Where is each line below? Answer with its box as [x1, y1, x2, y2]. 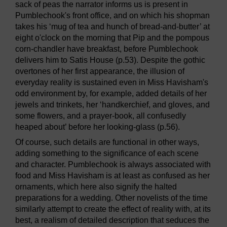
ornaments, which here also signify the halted [15, 182, 177, 192]
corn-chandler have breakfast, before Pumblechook [15, 45, 198, 54]
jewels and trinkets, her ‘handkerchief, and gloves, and [15, 100, 210, 109]
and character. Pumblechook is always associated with [15, 160, 211, 169]
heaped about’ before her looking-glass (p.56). [15, 123, 180, 132]
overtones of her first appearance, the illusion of [15, 67, 184, 76]
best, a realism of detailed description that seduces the [15, 216, 209, 225]
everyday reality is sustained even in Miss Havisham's [15, 78, 208, 87]
